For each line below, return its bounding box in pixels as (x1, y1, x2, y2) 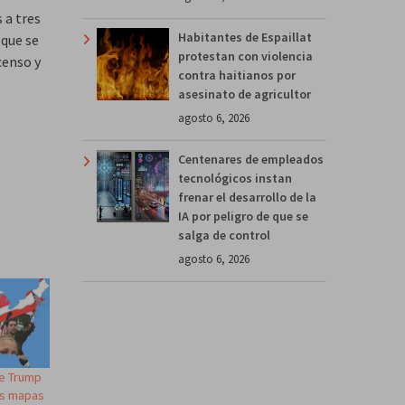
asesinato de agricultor (178, 85, 311, 102)
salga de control (178, 226, 270, 243)
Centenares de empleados (178, 150, 324, 167)
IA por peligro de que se (178, 207, 308, 224)
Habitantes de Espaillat (178, 28, 312, 45)
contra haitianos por (178, 66, 296, 83)
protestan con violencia (178, 47, 313, 64)
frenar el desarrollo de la (178, 188, 316, 205)
